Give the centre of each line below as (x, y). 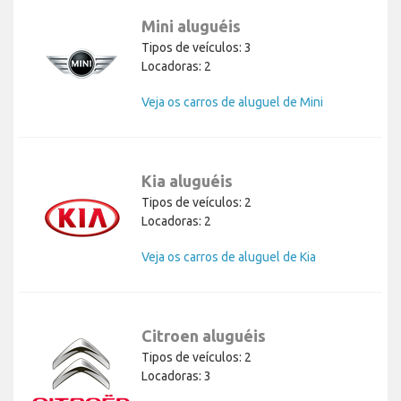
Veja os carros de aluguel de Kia (229, 257)
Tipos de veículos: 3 (196, 48)
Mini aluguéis (191, 26)
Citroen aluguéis (204, 336)
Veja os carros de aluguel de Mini (232, 102)
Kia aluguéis (187, 181)
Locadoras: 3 (176, 376)
